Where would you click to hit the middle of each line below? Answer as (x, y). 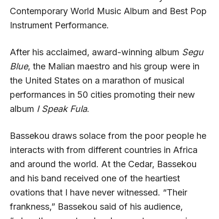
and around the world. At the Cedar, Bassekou (103, 164)
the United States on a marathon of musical (97, 80)
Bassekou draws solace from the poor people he (108, 135)
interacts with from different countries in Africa (104, 150)
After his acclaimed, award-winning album (96, 52)
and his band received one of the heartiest (95, 178)
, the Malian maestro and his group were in (114, 66)
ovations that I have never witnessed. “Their (99, 192)
